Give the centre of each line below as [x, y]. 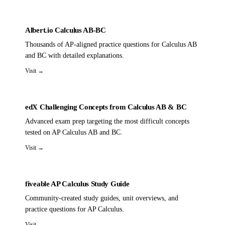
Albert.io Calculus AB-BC [66, 30]
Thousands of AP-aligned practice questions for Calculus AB [111, 44]
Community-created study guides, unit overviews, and [102, 198]
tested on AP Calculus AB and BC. [74, 132]
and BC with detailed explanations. [75, 55]
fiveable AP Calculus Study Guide [77, 184]
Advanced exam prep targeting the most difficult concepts [107, 121]
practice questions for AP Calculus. [75, 209]
